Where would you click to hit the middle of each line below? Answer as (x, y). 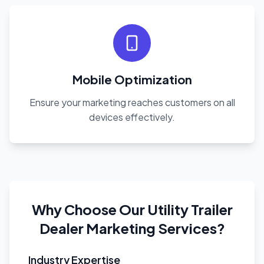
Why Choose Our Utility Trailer (132, 209)
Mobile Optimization (132, 79)
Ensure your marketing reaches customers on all (132, 102)
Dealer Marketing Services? (132, 228)
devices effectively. (132, 117)
